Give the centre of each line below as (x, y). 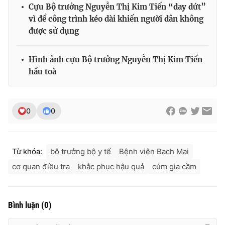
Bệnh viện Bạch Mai (154, 152)
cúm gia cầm (174, 167)
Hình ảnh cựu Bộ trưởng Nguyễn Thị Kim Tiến (116, 60)
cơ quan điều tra (41, 167)
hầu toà (42, 72)
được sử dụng (54, 31)
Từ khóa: (27, 152)
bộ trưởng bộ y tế (81, 152)
